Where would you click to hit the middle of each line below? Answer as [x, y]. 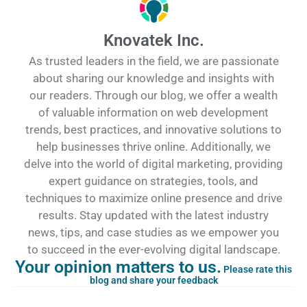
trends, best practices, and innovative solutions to [153, 129]
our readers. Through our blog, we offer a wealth [153, 95]
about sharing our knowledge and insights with [153, 78]
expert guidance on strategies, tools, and [153, 181]
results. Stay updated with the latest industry [153, 215]
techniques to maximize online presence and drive [153, 198]
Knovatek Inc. [153, 40]
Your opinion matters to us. [118, 267]
